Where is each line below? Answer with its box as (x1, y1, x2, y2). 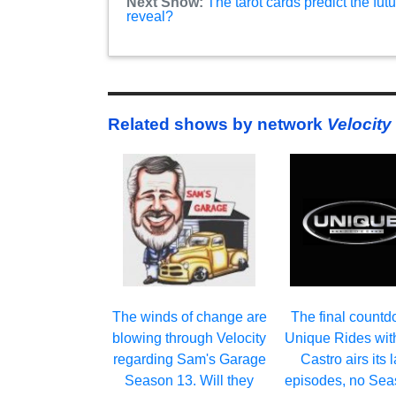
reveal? (126, 9, 173, 25)
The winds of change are (111, 308, 267, 324)
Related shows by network (108, 115, 327, 134)
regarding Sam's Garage (112, 351, 266, 367)
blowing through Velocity (112, 330, 267, 346)
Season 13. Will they (125, 372, 255, 388)
